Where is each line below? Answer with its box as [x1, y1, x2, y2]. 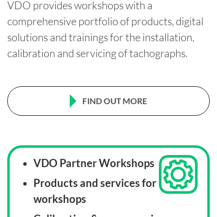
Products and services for [33, 176, 157, 189]
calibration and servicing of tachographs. [7, 46, 187, 60]
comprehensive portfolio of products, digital [7, 14, 203, 28]
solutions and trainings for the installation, [7, 30, 194, 44]
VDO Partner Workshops [33, 156, 155, 170]
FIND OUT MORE [82, 96, 147, 106]
